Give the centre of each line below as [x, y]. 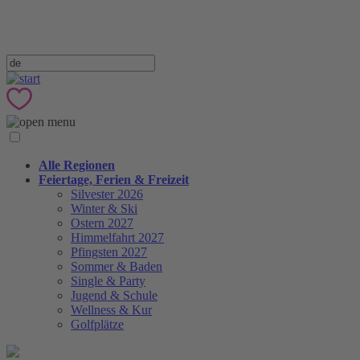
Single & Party [108, 281]
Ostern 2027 [102, 223]
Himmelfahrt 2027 [117, 238]
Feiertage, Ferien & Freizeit [114, 180]
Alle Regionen [77, 166]
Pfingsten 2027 [109, 252]
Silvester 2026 [107, 194]
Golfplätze [97, 325]
